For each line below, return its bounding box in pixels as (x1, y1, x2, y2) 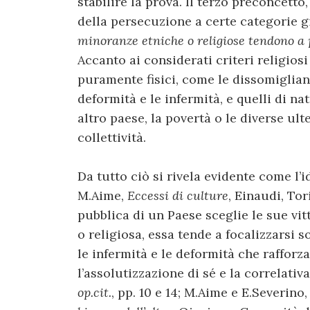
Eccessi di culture (127, 188, 228, 204)
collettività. (77, 129, 146, 145)
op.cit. (77, 284, 111, 301)
